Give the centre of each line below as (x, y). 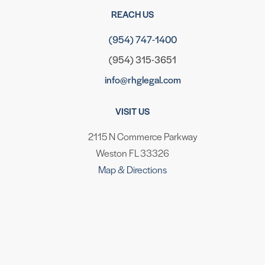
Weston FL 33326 (132, 153)
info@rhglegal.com (143, 79)
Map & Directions (132, 170)
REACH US (132, 14)
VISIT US (132, 111)
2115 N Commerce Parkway (143, 137)
